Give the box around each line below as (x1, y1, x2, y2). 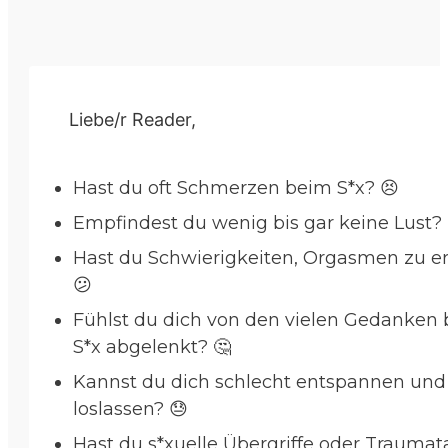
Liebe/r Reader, (69, 108, 196, 130)
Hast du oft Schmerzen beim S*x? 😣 (73, 176, 399, 199)
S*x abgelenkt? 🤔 (73, 335, 231, 358)
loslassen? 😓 (73, 397, 188, 420)
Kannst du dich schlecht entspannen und (73, 370, 446, 393)
